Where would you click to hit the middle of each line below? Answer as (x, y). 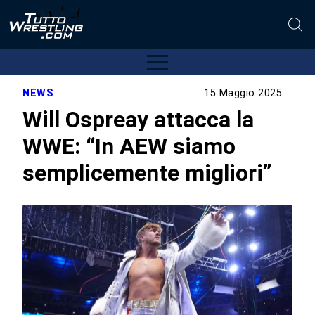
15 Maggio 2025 (243, 94)
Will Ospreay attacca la (139, 119)
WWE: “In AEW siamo (129, 146)
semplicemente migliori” (148, 173)
